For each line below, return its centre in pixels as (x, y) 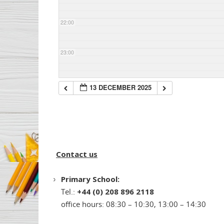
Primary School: (91, 179)
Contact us (77, 154)
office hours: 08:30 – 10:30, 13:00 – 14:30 (133, 204)
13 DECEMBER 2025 (121, 87)
